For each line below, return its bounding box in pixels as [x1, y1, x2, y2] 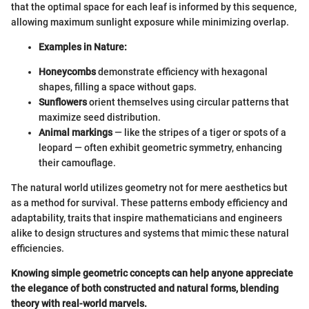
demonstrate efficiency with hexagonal [96, 66, 268, 78]
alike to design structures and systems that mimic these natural [11, 228, 289, 239]
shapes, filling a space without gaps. [39, 81, 197, 93]
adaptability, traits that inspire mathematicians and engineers [11, 212, 282, 224]
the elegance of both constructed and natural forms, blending [11, 283, 279, 295]
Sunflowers [39, 97, 87, 108]
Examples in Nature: [39, 41, 127, 53]
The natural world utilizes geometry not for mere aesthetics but [11, 182, 288, 194]
